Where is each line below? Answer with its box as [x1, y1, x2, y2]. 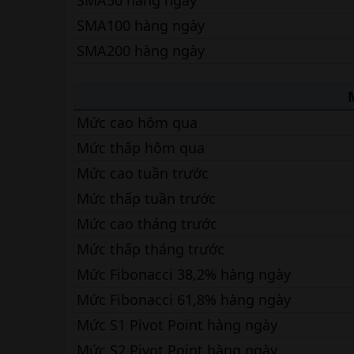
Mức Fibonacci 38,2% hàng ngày [77, 265, 291, 284]
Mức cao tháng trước [77, 214, 217, 233]
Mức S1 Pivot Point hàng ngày [77, 315, 277, 334]
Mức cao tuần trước [77, 164, 209, 183]
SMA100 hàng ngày [77, 16, 205, 35]
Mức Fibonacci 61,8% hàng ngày [77, 290, 291, 309]
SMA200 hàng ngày [77, 41, 205, 60]
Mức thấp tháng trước [77, 239, 224, 258]
